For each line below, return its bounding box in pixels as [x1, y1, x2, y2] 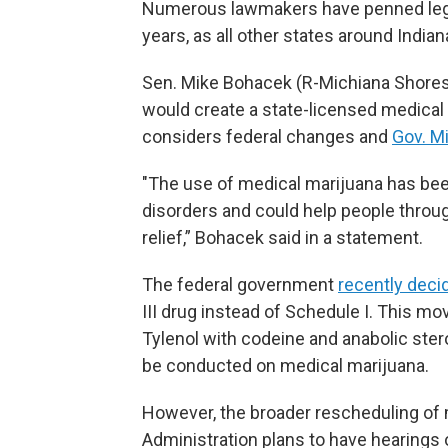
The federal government [142, 273, 334, 295]
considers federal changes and [142, 125, 388, 147]
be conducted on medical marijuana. [142, 354, 429, 376]
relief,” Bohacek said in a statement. [142, 226, 423, 248]
